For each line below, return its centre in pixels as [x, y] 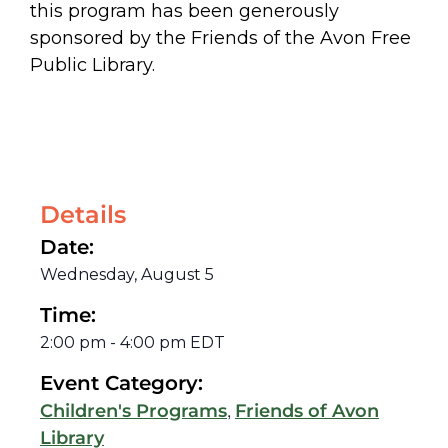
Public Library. [92, 64]
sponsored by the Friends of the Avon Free [220, 37]
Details [83, 214]
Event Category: [121, 382]
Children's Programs [133, 410]
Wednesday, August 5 [127, 274]
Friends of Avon [307, 410]
